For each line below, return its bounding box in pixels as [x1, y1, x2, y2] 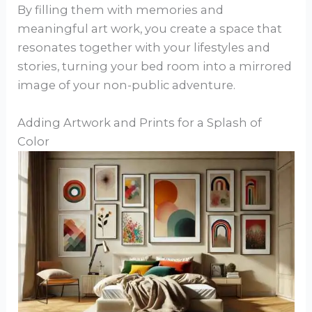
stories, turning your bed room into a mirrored [17, 59, 292, 74]
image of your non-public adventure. [17, 78, 236, 93]
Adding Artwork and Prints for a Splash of [17, 115, 263, 130]
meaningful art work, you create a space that [17, 22, 283, 36]
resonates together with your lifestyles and [17, 40, 271, 55]
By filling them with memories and [17, 3, 224, 17]
